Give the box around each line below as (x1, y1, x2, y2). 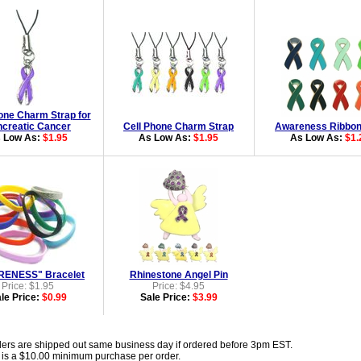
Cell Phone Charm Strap (123, 121, 234, 132)
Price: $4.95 (152, 280, 205, 292)
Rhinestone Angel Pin (129, 269, 228, 280)
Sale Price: (139, 292, 193, 303)
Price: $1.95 (2, 280, 54, 292)
